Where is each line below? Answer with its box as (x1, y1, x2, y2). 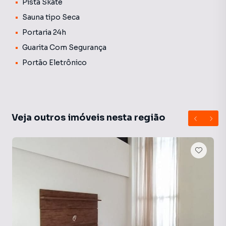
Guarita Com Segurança (22, 43, 106, 52)
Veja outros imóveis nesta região (12, 112, 165, 123)
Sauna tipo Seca (22, 13, 80, 22)
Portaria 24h (22, 28, 66, 37)
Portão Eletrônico (22, 58, 87, 67)
